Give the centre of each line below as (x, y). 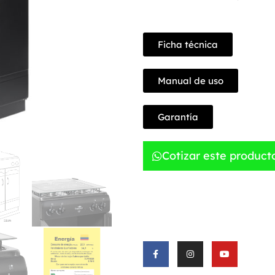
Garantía (178, 117)
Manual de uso (190, 80)
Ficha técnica (188, 44)
